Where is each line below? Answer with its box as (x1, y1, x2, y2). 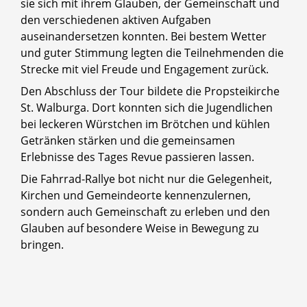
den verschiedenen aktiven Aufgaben (21, 12, 211, 27)
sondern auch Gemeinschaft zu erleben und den (21, 204, 270, 219)
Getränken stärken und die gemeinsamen (21, 132, 235, 148)
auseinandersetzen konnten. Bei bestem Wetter (21, 28, 267, 44)
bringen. (21, 236, 64, 252)
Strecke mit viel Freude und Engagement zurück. (21, 61, 269, 77)
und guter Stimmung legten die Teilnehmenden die (21, 45, 284, 60)
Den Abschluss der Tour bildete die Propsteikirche (21, 83, 280, 99)
